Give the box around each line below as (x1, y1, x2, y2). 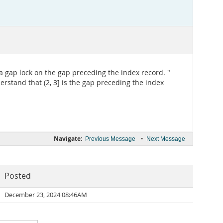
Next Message (146, 135, 185, 142)
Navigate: (54, 134, 82, 143)
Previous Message (85, 135, 135, 142)
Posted (4, 171, 31, 181)
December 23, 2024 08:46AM (4, 191, 87, 199)
